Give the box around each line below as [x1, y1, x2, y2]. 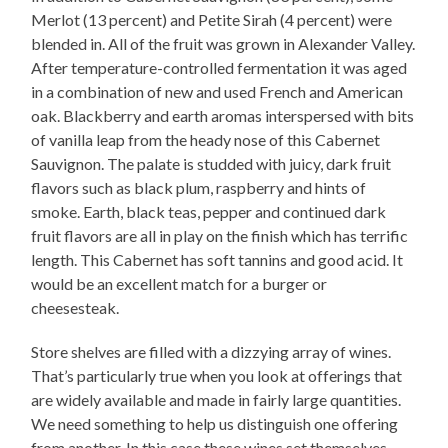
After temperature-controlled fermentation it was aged [31, 58, 408, 78]
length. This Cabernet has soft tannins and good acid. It [31, 250, 404, 270]
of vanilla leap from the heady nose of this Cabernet [31, 130, 381, 150]
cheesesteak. [31, 298, 120, 318]
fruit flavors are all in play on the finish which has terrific [31, 226, 409, 246]
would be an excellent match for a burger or [31, 274, 328, 294]
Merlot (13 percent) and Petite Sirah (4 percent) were [31, 10, 393, 30]
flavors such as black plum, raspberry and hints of [31, 178, 367, 198]
